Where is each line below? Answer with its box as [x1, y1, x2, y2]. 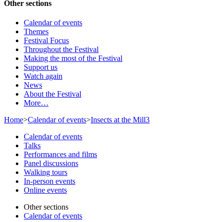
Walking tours [24, 168, 67, 177]
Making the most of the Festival [24, 54, 122, 63]
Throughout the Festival [24, 45, 99, 54]
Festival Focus [24, 36, 69, 45]
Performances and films [24, 150, 97, 159]
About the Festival [24, 90, 81, 99]
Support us [24, 63, 57, 72]
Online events [24, 186, 67, 195]
